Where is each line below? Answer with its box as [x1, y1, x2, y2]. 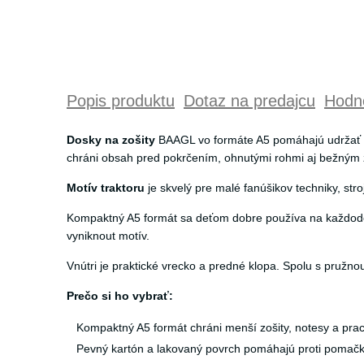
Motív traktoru [67, 181, 145, 194]
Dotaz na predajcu [184, 92, 315, 110]
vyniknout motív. [67, 229, 149, 242]
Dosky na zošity [67, 133, 158, 146]
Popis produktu [67, 92, 175, 110]
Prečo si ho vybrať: [67, 289, 173, 302]
